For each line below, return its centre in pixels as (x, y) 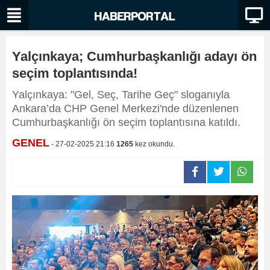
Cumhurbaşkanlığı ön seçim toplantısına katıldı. (126, 122)
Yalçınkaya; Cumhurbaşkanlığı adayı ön (134, 56)
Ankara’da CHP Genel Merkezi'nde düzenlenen (125, 108)
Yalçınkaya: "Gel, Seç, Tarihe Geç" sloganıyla (121, 95)
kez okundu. (154, 144)
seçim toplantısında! (75, 73)
